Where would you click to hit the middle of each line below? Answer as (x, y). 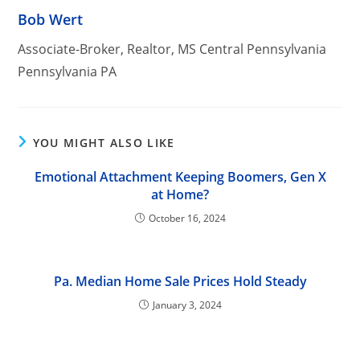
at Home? (180, 194)
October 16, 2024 (187, 218)
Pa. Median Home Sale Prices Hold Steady (180, 281)
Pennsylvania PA (67, 71)
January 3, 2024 (187, 305)
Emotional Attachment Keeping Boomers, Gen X (180, 176)
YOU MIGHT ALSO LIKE (104, 142)
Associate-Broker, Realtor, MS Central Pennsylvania (172, 49)
